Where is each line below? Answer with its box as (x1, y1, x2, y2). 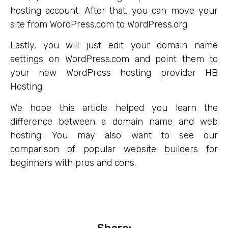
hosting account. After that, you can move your (10, 5, 218, 16)
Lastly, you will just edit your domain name (10, 40, 218, 51)
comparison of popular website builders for (10, 143, 218, 155)
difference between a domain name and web (10, 116, 218, 127)
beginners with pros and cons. (10, 157, 136, 168)
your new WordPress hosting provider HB (10, 67, 218, 79)
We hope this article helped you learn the (10, 102, 218, 113)
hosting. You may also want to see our (10, 129, 218, 141)
